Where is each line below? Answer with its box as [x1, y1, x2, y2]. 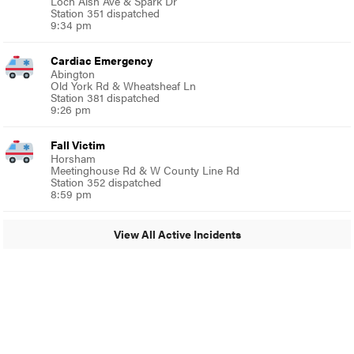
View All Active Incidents [113, 226, 241, 243]
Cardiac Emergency [51, 51, 153, 68]
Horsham [51, 149, 96, 166]
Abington [51, 65, 96, 81]
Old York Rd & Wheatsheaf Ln [51, 77, 197, 93]
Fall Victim [51, 136, 106, 153]
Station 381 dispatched [51, 88, 160, 105]
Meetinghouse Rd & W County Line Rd [51, 161, 240, 178]
